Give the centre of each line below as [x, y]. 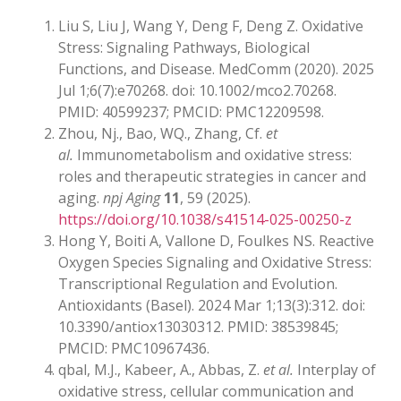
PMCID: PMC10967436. [134, 349]
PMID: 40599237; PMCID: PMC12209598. [191, 112]
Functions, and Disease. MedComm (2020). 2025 [216, 69]
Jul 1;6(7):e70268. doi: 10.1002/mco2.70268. [197, 91]
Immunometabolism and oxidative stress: [213, 155]
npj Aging [132, 198]
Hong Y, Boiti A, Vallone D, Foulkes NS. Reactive [216, 241]
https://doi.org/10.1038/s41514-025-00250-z [205, 220]
